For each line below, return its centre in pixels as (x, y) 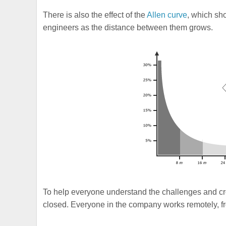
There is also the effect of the (95, 15)
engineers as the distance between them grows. (128, 27)
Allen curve (167, 15)
